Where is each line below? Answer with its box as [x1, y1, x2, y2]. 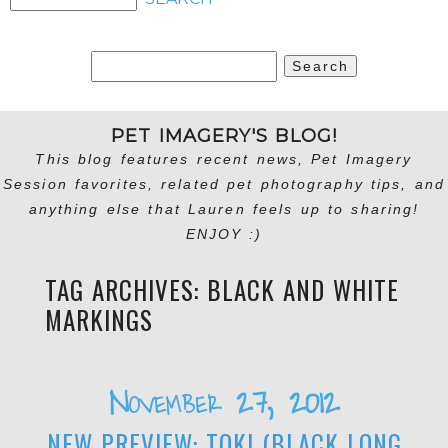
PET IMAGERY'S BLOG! [111, 125, 337, 148]
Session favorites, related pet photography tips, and [3, 176, 445, 193]
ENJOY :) [185, 226, 263, 243]
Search [89, 54, 148, 71]
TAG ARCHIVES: [44, 271, 207, 309]
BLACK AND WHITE [206, 271, 399, 309]
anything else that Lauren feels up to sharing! [28, 201, 420, 218]
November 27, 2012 [109, 373, 339, 432]
